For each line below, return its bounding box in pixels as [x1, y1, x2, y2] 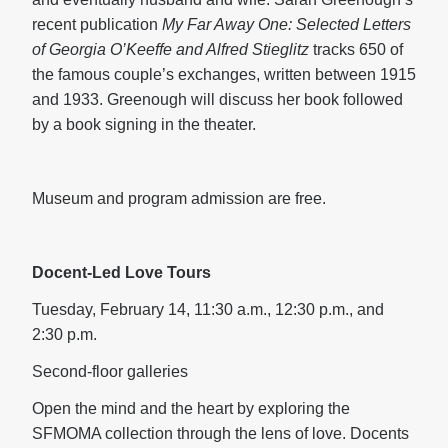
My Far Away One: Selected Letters [162, 16, 411, 33]
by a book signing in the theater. [32, 116, 256, 133]
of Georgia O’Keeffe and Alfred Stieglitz [32, 41, 309, 58]
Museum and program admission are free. [32, 190, 326, 207]
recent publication [32, 16, 162, 33]
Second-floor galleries [32, 363, 188, 380]
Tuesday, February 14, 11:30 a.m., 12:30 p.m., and [32, 301, 384, 318]
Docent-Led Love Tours [32, 264, 211, 281]
